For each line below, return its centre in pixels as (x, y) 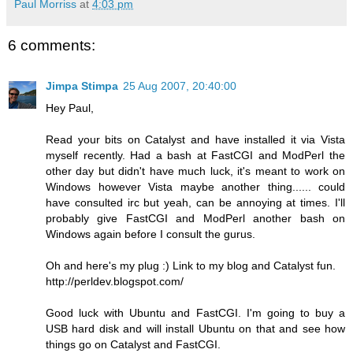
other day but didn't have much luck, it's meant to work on (195, 171)
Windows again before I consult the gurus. (150, 234)
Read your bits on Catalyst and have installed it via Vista (195, 140)
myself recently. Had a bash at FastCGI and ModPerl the (195, 156)
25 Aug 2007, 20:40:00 (180, 86)
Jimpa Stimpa (82, 86)
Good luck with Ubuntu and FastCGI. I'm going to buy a (195, 313)
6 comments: (52, 45)
